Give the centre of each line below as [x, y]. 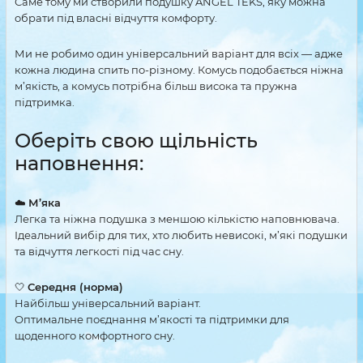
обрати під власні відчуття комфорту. [116, 18]
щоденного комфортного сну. [95, 335]
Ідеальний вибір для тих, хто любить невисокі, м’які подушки [181, 235]
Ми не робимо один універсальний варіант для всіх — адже [179, 53]
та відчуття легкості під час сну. [99, 251]
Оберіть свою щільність [136, 141]
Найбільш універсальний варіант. [108, 303]
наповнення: [79, 163]
